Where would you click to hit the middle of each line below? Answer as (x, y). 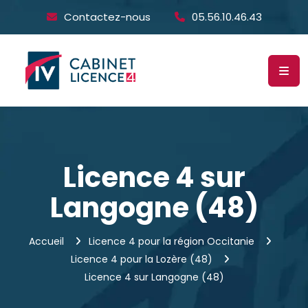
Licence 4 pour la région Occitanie (172, 241)
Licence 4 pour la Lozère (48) (142, 259)
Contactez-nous (107, 17)
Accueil (46, 241)
